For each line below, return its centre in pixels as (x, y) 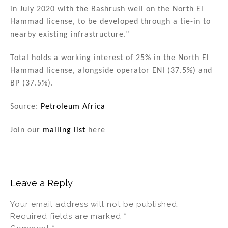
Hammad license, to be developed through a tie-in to (110, 22)
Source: (25, 107)
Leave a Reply (41, 183)
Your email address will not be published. (95, 204)
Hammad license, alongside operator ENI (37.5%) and (111, 71)
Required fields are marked (67, 216)
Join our (26, 130)
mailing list (64, 130)
